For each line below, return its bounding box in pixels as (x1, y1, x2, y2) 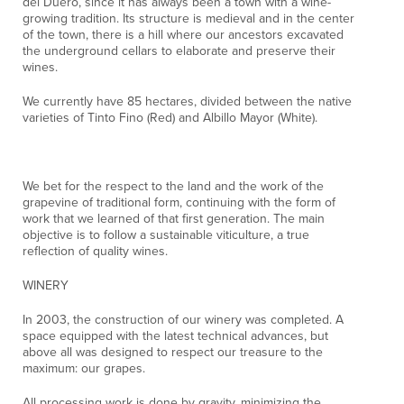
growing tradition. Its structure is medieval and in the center (23, 11, 354, 27)
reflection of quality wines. (23, 243, 168, 260)
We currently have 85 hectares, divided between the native (23, 94, 352, 110)
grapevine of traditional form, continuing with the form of (23, 195, 335, 211)
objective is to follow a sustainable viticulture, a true (23, 227, 309, 243)
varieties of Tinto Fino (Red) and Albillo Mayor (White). (23, 110, 317, 126)
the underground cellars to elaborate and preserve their (23, 43, 335, 60)
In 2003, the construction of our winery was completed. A (23, 312, 344, 328)
